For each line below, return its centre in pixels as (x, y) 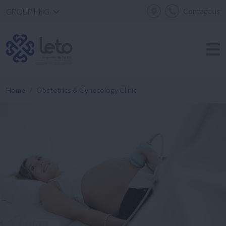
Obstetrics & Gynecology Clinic (87, 90)
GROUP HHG (28, 12)
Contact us (202, 11)
